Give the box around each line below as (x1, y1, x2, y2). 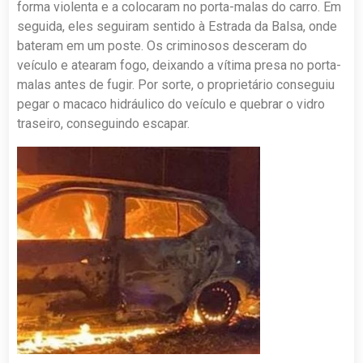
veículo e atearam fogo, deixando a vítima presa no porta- (17, 57, 342, 73)
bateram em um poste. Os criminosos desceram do (17, 37, 308, 53)
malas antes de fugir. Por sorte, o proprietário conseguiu (17, 76, 335, 92)
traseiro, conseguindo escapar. (17, 115, 190, 131)
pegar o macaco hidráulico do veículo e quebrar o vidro (17, 96, 326, 112)
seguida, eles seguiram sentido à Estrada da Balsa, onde (17, 18, 338, 34)
